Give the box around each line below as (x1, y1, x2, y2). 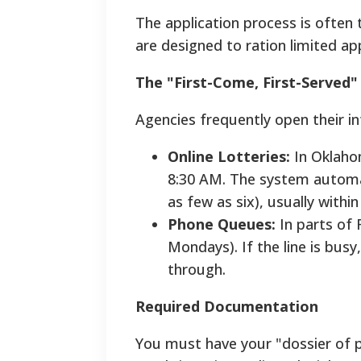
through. (168, 259, 238, 280)
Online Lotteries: (168, 147, 290, 167)
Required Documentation (135, 297, 318, 317)
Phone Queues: (168, 214, 276, 234)
